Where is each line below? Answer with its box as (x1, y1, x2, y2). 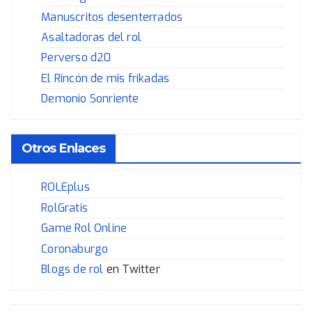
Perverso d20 (41, 50, 111, 65)
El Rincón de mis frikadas (41, 70, 170, 86)
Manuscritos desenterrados (41, 9, 183, 24)
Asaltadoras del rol (41, 29, 141, 45)
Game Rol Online (41, 221, 127, 236)
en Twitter (103, 261, 160, 276)
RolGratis (41, 200, 88, 215)
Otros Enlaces (22, 141, 106, 157)
